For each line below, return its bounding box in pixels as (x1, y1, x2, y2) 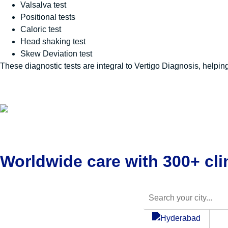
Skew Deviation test (20, 49, 92, 59)
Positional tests (20, 13, 75, 22)
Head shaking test (20, 37, 85, 46)
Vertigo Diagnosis (134, 62, 198, 71)
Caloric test (20, 25, 61, 34)
